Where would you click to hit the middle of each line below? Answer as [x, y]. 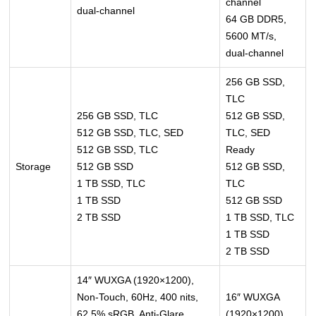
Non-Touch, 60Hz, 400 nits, [138, 297]
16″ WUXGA [253, 297]
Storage [34, 167]
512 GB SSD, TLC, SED [130, 133]
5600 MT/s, [251, 36]
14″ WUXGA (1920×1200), [136, 280]
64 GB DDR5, [256, 19]
